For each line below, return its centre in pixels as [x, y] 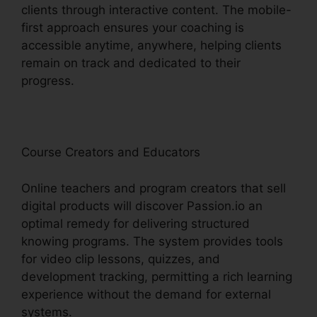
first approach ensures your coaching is [133, 28]
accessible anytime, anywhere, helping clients [151, 46]
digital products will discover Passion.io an [142, 206]
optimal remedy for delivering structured [136, 223]
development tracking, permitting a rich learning [157, 276]
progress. [48, 81]
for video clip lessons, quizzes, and [121, 259]
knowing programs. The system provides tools [152, 241]
